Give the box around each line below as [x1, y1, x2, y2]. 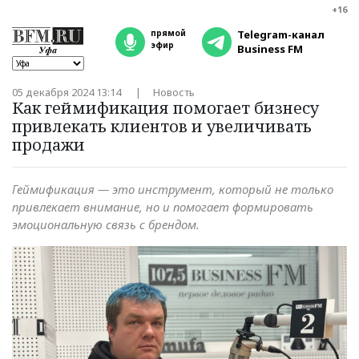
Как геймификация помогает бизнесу [12, 97, 319, 119]
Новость [153, 85, 195, 99]
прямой [151, 27, 186, 38]
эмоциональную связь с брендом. [12, 216, 200, 232]
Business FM [237, 42, 304, 56]
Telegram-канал [237, 27, 325, 42]
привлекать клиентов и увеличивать [12, 115, 312, 137]
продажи [12, 134, 85, 155]
